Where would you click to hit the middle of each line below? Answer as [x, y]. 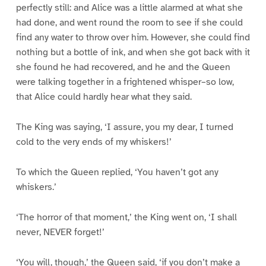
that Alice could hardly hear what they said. [104, 97]
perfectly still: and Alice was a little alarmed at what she [129, 8]
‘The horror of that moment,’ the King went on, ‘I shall [126, 217]
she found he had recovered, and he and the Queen [123, 67]
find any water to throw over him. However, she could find [133, 38]
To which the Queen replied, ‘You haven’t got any [117, 172]
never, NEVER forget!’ [60, 232]
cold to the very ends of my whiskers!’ [94, 142]
